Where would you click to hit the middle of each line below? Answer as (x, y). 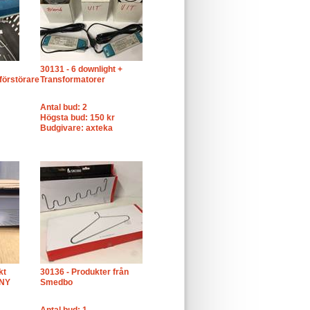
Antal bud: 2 (64, 107)
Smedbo (56, 282)
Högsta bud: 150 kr (77, 118)
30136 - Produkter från (84, 272)
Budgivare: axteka (76, 128)
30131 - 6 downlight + (81, 69)
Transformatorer (73, 80)
